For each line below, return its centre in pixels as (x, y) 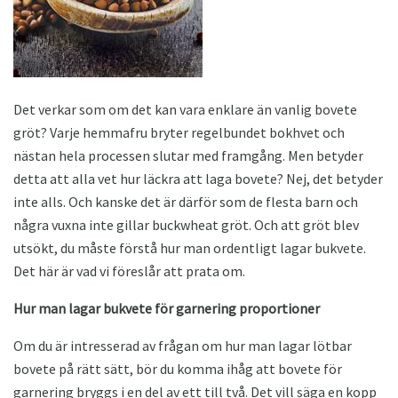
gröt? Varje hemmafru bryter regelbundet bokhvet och (179, 132)
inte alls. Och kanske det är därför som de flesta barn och (186, 201)
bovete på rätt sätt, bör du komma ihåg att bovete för (178, 368)
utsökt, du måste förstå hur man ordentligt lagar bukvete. (190, 247)
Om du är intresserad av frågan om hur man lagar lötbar (183, 345)
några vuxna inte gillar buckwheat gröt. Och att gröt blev (186, 224)
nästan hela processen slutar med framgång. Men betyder (188, 155)
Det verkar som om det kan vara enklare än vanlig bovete (185, 109)
